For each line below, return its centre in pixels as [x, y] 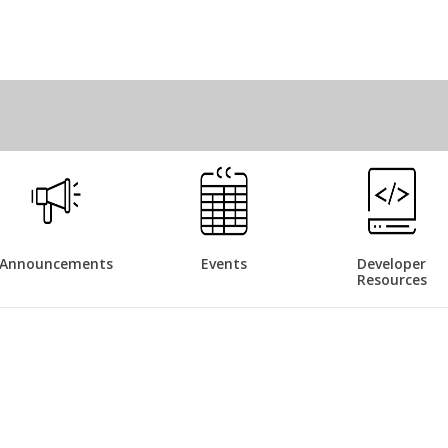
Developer [392, 263]
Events [223, 263]
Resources [391, 279]
